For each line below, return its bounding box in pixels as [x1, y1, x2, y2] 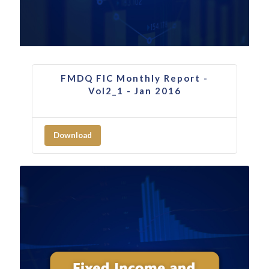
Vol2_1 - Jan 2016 [88, 85, 181, 96]
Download [53, 130, 92, 140]
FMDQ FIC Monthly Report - [61, 72, 208, 83]
